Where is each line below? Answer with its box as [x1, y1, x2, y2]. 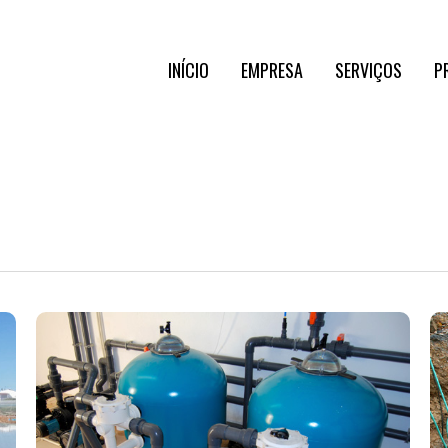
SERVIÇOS [335, 57, 402, 83]
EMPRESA [241, 57, 303, 83]
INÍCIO [168, 57, 209, 83]
